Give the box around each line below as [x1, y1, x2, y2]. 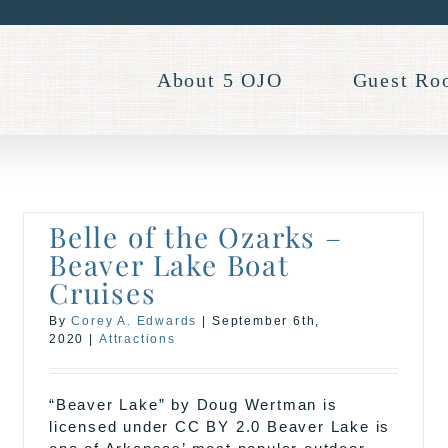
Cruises [49, 274, 157, 311]
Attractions [99, 332, 176, 346]
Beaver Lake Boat [49, 246, 290, 283]
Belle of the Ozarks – [49, 218, 343, 255]
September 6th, [212, 314, 321, 328]
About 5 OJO [156, 69, 283, 91]
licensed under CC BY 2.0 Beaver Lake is [49, 418, 391, 435]
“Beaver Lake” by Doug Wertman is [49, 396, 338, 413]
